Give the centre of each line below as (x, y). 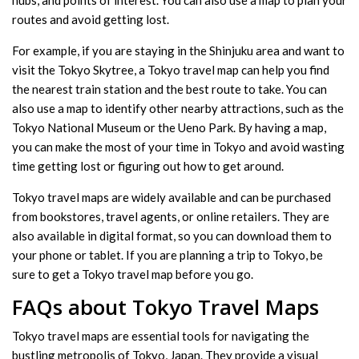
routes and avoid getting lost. (91, 19)
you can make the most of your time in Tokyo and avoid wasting (178, 146)
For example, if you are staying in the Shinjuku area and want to (178, 50)
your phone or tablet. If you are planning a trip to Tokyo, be (167, 254)
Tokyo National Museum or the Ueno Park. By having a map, (169, 127)
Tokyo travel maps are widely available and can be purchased (171, 197)
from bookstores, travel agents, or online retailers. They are (171, 216)
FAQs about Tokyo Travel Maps (165, 307)
